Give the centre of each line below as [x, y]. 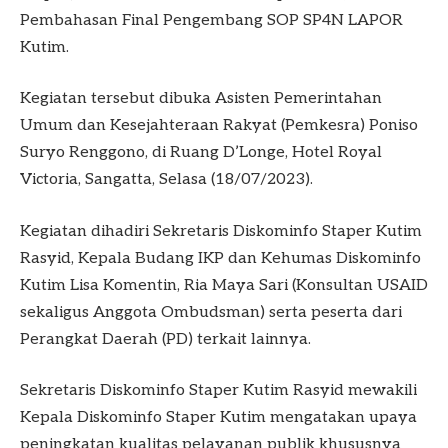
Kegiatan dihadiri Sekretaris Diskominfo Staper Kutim [221, 231]
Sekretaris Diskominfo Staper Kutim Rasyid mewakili [218, 391]
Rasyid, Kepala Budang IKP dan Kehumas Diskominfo [220, 258]
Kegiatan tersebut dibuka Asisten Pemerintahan [201, 99]
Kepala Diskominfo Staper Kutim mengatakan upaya [218, 418]
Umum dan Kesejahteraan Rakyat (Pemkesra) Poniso [219, 126]
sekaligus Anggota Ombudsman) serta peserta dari [211, 312]
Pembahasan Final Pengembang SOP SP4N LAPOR [211, 20]
